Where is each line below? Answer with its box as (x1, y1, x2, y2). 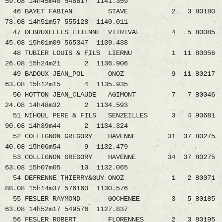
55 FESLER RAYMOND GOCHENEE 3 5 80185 (5, 195, 215, 203)
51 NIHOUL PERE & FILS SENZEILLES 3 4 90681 (5, 111, 215, 120)
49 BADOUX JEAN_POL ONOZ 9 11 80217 (5, 70, 215, 78)
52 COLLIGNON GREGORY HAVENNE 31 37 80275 (5, 132, 215, 141)
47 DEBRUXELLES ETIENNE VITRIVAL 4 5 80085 (5, 28, 215, 37)
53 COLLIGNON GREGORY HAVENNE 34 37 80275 (5, 153, 215, 162)
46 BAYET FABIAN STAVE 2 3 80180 (5, 7, 215, 16)
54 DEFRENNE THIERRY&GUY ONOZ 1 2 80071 (5, 174, 215, 182)
